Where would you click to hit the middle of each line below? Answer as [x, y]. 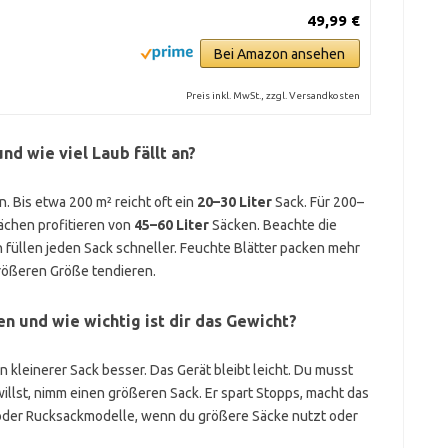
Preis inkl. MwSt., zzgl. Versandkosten [272, 95]
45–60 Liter [171, 225]
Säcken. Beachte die [272, 225]
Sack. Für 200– [317, 202]
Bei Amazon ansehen [280, 54]
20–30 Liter [234, 202]
